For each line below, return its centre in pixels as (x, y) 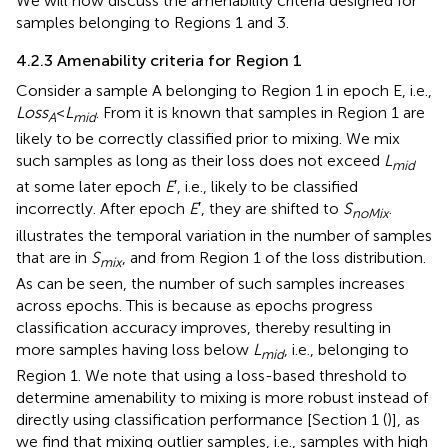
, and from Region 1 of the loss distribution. (274, 257)
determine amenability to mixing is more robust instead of (222, 397)
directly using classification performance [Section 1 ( (201, 419)
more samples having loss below (134, 349)
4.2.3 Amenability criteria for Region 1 (159, 60)
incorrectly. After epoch (102, 209)
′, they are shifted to (270, 209)
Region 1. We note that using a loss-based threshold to (211, 375)
